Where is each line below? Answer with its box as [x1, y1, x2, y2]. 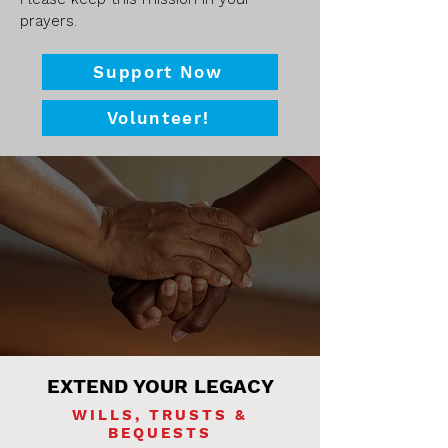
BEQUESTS [108, 424, 212, 442]
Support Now [93, 62, 223, 82]
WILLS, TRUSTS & [72, 406, 248, 424]
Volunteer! [106, 108, 210, 128]
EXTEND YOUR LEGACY [46, 374, 274, 398]
